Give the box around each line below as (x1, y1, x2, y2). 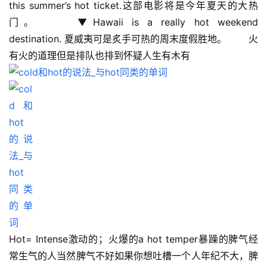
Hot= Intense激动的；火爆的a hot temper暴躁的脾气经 (9, 233, 258, 246)
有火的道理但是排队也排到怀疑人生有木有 (9, 49, 212, 62)
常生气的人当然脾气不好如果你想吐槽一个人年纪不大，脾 (9, 250, 258, 262)
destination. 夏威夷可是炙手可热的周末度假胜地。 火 (9, 33, 258, 45)
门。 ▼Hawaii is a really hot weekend (9, 16, 258, 29)
